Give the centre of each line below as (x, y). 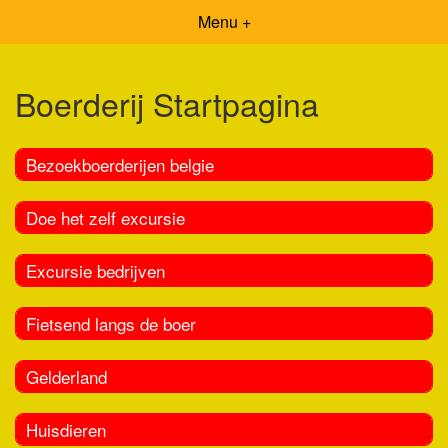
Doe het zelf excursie (105, 217)
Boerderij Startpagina (167, 103)
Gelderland (66, 376)
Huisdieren (66, 429)
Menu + (224, 21)
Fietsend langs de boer (111, 323)
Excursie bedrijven (95, 270)
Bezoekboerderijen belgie (120, 164)
